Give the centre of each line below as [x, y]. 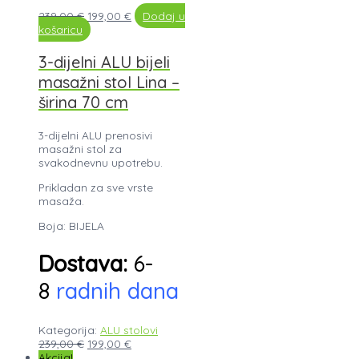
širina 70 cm [83, 103]
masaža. [61, 200]
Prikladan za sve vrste [96, 187]
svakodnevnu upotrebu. [101, 163]
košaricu [61, 30]
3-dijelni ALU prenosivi [95, 135]
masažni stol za [80, 149]
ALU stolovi [129, 329]
